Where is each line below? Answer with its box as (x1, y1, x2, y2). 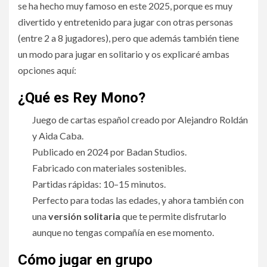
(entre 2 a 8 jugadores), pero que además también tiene (18, 32, 239, 44)
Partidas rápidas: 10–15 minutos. (32, 178, 166, 190)
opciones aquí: (18, 64, 76, 76)
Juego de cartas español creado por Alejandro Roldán (32, 113, 248, 125)
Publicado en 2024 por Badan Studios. (32, 145, 187, 157)
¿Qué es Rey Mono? (18, 89, 145, 106)
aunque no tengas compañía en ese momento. (32, 226, 214, 238)
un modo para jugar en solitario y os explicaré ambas (18, 48, 229, 60)
